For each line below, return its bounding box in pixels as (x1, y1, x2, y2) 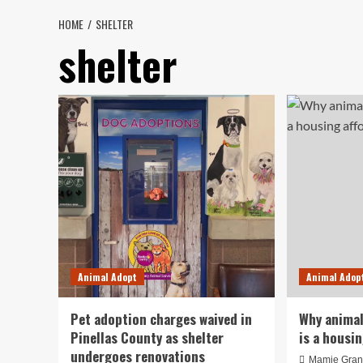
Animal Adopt (78, 270, 137, 284)
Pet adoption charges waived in (70, 309, 252, 329)
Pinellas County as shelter (70, 327, 224, 348)
